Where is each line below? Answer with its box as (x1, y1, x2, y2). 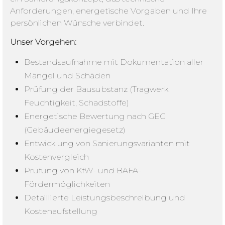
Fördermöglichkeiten (24, 179, 110, 189)
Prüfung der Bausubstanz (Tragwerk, (24, 84, 170, 94)
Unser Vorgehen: (10, 37, 76, 47)
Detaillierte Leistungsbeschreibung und (24, 193, 186, 203)
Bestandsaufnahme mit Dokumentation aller (24, 57, 204, 67)
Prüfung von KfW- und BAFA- (24, 166, 142, 176)
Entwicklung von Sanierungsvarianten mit (24, 139, 190, 149)
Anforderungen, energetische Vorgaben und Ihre (10, 6, 207, 16)
